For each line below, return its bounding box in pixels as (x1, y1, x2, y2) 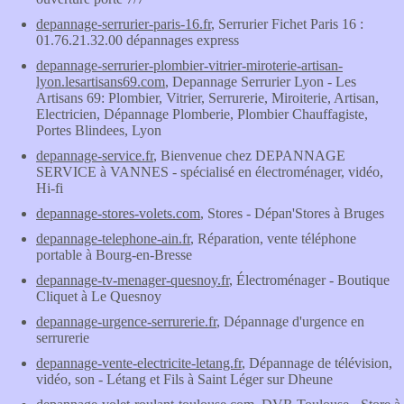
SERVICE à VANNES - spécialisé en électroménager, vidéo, (36, 164, 383, 179)
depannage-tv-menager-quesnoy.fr (36, 272, 229, 288)
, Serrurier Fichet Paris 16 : (211, 16, 363, 32)
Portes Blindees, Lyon (36, 123, 161, 138)
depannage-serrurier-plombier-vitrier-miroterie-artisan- (36, 58, 343, 73)
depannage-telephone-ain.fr (36, 231, 190, 246)
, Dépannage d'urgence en (216, 314, 364, 329)
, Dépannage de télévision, (242, 355, 392, 371)
